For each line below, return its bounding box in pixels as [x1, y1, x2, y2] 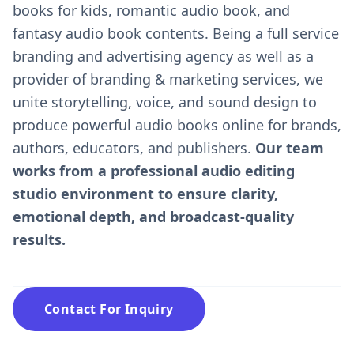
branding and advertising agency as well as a [13, 47, 314, 66]
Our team [255, 138, 324, 157]
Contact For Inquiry [44, 300, 174, 318]
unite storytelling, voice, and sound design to [13, 92, 317, 111]
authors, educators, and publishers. [13, 138, 255, 157]
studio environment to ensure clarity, [13, 184, 278, 203]
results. [13, 230, 66, 249]
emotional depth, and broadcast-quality [13, 207, 294, 226]
